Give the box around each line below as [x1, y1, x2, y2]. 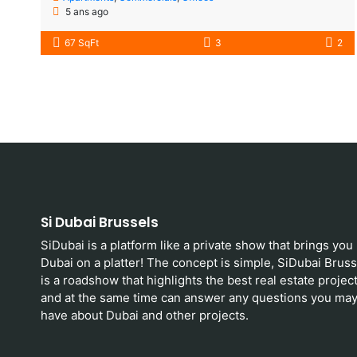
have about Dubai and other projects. [41, 308, 249, 323]
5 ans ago [63, 6, 108, 18]
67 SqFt [65, 37, 99, 49]
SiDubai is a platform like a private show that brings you [41, 237, 353, 253]
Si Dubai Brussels [41, 213, 159, 232]
